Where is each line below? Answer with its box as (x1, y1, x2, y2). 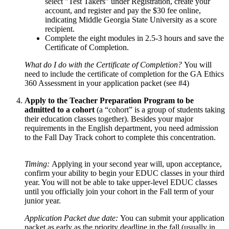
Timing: (25, 159, 52, 169)
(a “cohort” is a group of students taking (97, 105, 225, 114)
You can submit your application (120, 214, 224, 223)
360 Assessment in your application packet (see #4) (25, 79, 189, 88)
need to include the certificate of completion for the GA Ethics (25, 70, 224, 79)
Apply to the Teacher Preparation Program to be (25, 96, 194, 105)
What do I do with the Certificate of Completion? (25, 60, 184, 70)
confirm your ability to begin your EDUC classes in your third (25, 169, 224, 178)
